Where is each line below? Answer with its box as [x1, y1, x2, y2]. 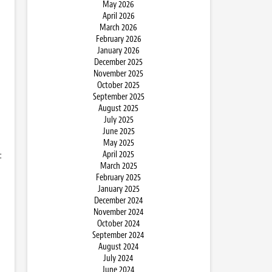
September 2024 [92, 229, 144, 241]
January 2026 [97, 45, 140, 56]
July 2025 [103, 114, 134, 126]
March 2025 [100, 160, 137, 172]
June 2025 [102, 126, 135, 137]
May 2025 [103, 137, 134, 149]
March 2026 [100, 22, 137, 33]
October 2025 [97, 80, 140, 91]
